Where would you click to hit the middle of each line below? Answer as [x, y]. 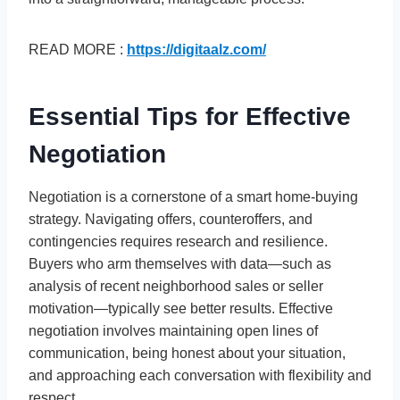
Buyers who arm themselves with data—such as [180, 263]
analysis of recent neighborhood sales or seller [176, 286]
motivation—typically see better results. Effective [181, 308]
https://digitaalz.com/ [196, 49]
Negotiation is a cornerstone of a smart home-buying [193, 196]
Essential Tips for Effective [190, 116]
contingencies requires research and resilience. [178, 241]
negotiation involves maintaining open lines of [173, 330]
